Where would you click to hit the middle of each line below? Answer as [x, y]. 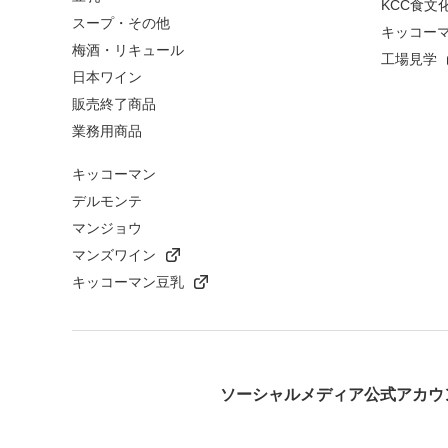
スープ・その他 [121, 23]
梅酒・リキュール [128, 50]
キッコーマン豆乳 [128, 282]
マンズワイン [114, 255]
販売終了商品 [114, 104]
